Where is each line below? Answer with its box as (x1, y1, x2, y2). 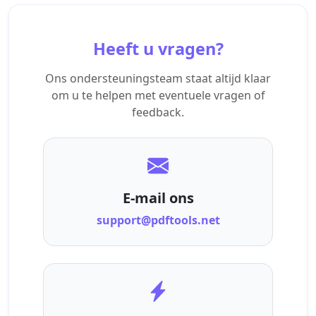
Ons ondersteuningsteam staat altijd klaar (45, 70, 271, 86)
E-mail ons (122, 188, 194, 207)
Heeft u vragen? (92, 37, 224, 60)
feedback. (132, 104, 184, 120)
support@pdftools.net (96, 212, 220, 228)
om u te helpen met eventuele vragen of (51, 87, 265, 103)
